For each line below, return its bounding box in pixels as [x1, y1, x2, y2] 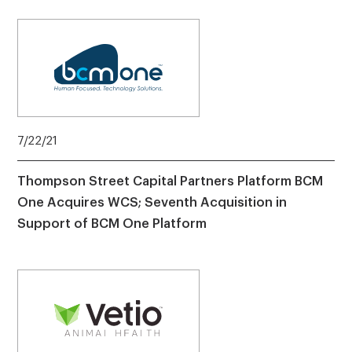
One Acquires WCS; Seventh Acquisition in [16, 196, 287, 209]
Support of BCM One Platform [16, 217, 207, 230]
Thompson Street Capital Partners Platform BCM [16, 174, 323, 188]
